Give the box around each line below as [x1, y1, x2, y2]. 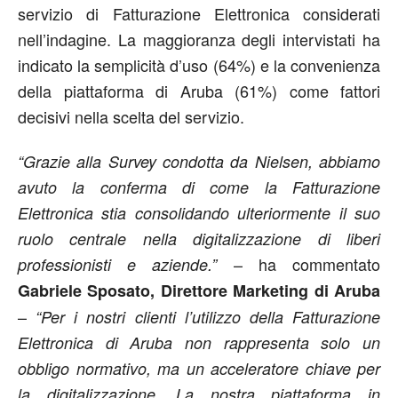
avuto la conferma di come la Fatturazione [18, 176, 380, 199]
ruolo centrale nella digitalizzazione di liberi [18, 227, 380, 251]
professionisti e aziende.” [18, 253, 218, 276]
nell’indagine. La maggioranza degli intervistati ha [18, 28, 380, 52]
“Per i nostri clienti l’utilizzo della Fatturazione [36, 306, 381, 329]
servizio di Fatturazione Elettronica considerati [18, 2, 380, 26]
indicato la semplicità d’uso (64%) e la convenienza [18, 53, 380, 77]
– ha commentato [217, 252, 381, 276]
